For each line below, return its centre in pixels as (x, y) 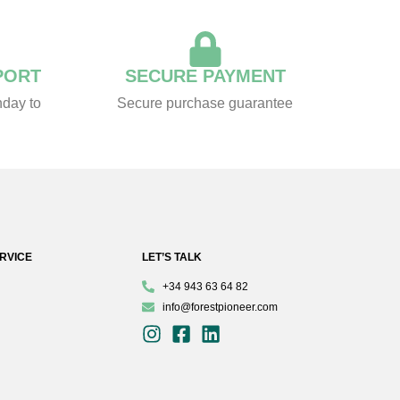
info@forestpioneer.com (220, 307)
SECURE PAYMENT (205, 76)
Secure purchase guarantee (205, 104)
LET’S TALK (172, 258)
